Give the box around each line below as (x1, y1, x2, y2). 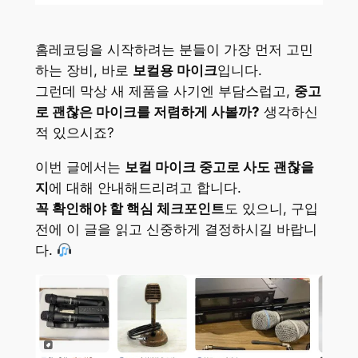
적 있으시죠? (34, 125, 114, 141)
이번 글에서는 (34, 158, 125, 175)
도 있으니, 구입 (224, 200, 318, 217)
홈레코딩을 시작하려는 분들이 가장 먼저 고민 (34, 42, 313, 58)
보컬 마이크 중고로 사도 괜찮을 (124, 158, 314, 175)
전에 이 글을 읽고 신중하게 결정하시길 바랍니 (34, 221, 317, 237)
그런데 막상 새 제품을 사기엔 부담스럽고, (34, 83, 294, 100)
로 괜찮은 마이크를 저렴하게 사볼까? (34, 104, 260, 121)
